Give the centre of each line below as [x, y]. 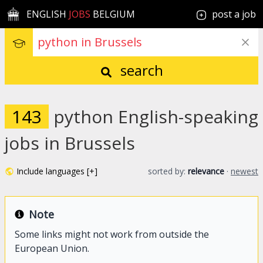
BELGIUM [113, 14]
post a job [234, 14]
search [140, 70]
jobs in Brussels [70, 143]
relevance [206, 171]
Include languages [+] [57, 171]
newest [245, 171]
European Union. [52, 248]
